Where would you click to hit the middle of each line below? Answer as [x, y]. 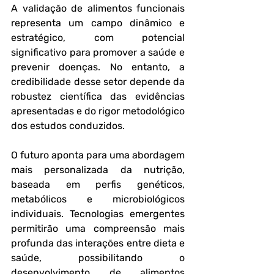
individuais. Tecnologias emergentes [98, 214]
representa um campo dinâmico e [98, 23]
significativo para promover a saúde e [98, 52]
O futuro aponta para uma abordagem [98, 155]
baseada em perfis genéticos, [98, 184]
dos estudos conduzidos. [68, 126]
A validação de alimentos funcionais [98, 8]
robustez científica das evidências [98, 96]
